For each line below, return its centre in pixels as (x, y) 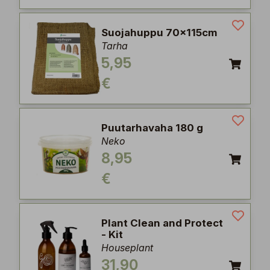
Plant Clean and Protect (162, 223)
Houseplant (127, 248)
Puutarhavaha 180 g (152, 128)
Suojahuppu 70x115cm (159, 33)
